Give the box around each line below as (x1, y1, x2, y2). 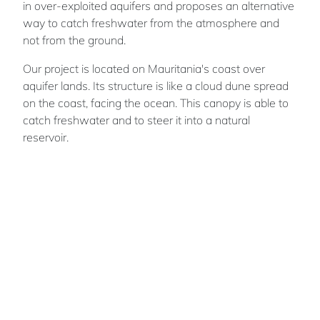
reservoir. (23, 129, 69, 144)
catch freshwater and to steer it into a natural (23, 112, 250, 127)
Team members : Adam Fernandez (77, 293, 234, 306)
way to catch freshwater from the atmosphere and (23, 15, 279, 30)
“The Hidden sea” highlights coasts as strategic (23, 158, 260, 173)
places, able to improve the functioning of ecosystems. (23, 175, 296, 190)
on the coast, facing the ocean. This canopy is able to (23, 95, 289, 110)
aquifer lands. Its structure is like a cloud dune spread (23, 78, 289, 93)
